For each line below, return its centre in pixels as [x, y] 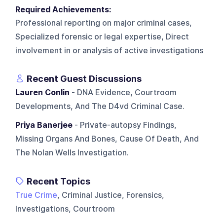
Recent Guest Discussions [84, 78]
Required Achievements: [65, 9]
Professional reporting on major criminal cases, [104, 23]
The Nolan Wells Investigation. [72, 152]
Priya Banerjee [44, 125]
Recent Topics [59, 181]
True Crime [37, 195]
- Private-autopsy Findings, [125, 125]
